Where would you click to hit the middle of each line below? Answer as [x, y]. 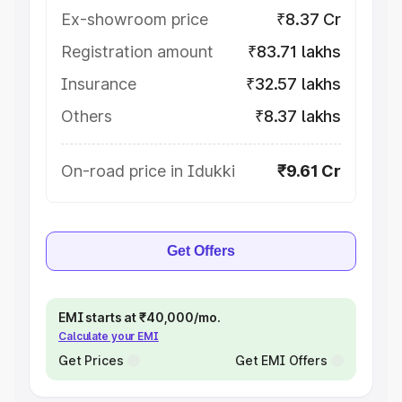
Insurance [99, 84]
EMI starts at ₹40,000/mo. [140, 317]
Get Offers [201, 251]
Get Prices [91, 360]
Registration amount [137, 52]
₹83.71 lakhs [294, 52]
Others [87, 116]
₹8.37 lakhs [297, 116]
